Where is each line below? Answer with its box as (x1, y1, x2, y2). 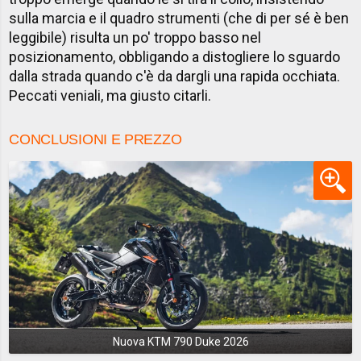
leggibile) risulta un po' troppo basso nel (9, 28, 262, 46)
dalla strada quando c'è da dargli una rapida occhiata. (9, 67, 341, 85)
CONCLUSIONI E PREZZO (9, 131, 182, 147)
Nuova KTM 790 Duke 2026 (112, 334, 249, 348)
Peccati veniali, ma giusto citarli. (9, 86, 212, 104)
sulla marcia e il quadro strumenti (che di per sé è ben (9, 9, 350, 27)
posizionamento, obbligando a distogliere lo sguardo (9, 48, 341, 65)
